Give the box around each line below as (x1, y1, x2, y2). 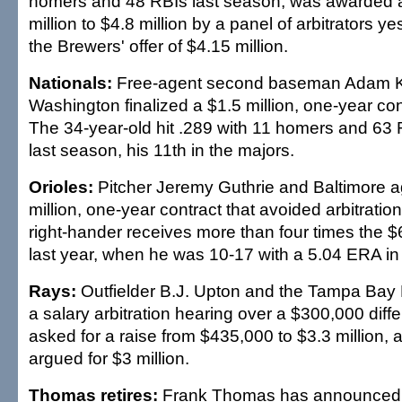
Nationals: (29, 73, 112, 92)
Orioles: (29, 177, 93, 197)
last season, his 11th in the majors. (29, 140, 294, 160)
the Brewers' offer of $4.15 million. (29, 36, 288, 56)
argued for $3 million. (29, 348, 189, 368)
